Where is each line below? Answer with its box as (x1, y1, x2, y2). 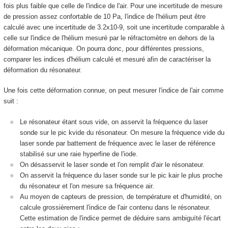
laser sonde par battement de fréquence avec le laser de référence (20, 139, 215, 147)
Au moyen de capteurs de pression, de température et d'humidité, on (20, 192, 221, 201)
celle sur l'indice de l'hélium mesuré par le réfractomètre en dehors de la (3, 34, 214, 42)
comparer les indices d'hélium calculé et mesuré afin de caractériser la (3, 55, 211, 63)
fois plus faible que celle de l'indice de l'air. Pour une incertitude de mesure (3, 2, 222, 10)
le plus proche (179, 171, 222, 179)
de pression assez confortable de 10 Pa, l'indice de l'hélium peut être (3, 12, 206, 20)
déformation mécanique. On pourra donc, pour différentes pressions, (3, 44, 204, 52)
